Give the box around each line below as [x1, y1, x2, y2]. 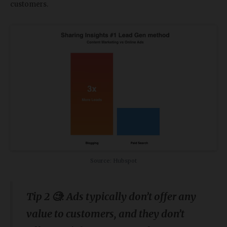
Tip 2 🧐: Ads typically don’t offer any [26, 190, 196, 203]
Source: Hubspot [90, 157, 137, 164]
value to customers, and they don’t [26, 207, 184, 220]
